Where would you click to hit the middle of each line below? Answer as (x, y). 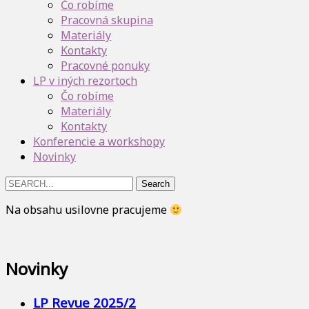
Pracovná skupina (107, 20)
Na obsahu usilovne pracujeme (88, 210)
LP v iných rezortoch (85, 81)
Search (22, 182)
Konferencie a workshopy (99, 142)
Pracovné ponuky (105, 66)
